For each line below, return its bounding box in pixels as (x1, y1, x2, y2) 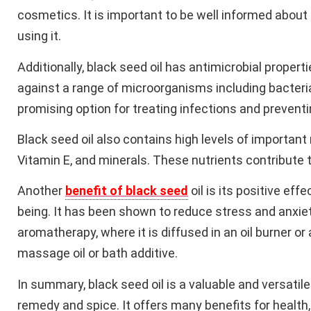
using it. (17, 28, 61, 44)
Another (17, 183, 65, 199)
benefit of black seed (65, 183, 188, 199)
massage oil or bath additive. (17, 246, 178, 261)
